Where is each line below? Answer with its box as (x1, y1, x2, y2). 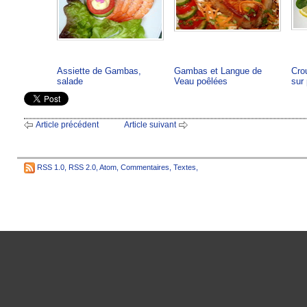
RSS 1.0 (37, 162, 64, 171)
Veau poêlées (174, 76, 228, 87)
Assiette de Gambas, (57, 66, 141, 77)
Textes (173, 162, 196, 171)
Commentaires (121, 162, 169, 171)
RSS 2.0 (69, 162, 96, 171)
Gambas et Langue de (174, 66, 262, 77)
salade (57, 76, 83, 87)
